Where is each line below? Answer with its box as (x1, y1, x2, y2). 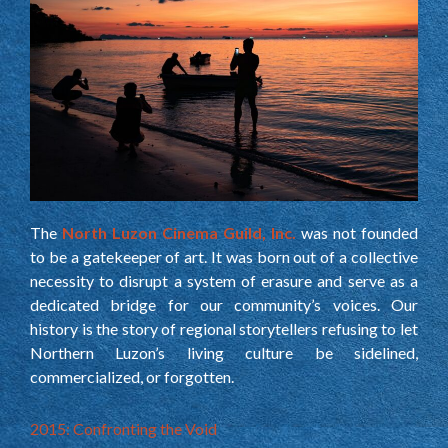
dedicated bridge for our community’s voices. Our (30, 294, 418, 314)
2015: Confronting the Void (30, 418, 217, 438)
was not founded (296, 222, 418, 242)
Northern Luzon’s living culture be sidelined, (30, 342, 418, 362)
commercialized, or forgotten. (30, 366, 234, 386)
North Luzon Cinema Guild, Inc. (62, 222, 296, 242)
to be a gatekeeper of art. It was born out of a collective (30, 246, 418, 266)
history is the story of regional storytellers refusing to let (30, 318, 418, 338)
